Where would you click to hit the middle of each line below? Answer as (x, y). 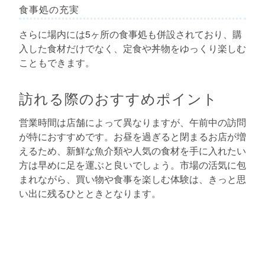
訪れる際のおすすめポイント (118, 98)
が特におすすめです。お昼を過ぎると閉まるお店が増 (132, 136)
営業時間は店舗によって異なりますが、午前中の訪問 (132, 122)
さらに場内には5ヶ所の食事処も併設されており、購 (130, 34)
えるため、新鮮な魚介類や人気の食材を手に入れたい (132, 150)
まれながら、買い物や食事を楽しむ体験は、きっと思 (132, 179)
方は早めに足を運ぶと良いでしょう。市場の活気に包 (132, 164)
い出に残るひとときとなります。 (90, 193)
